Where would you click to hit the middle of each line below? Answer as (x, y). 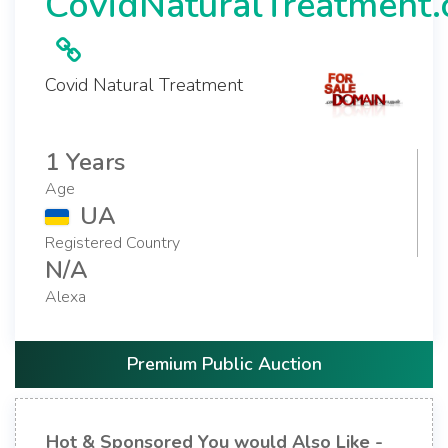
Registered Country (112, 242)
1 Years (85, 161)
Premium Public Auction (224, 363)
